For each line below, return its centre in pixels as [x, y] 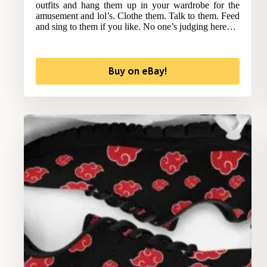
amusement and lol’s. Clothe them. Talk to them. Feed [138, 16]
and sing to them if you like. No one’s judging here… [136, 27]
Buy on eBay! [138, 72]
